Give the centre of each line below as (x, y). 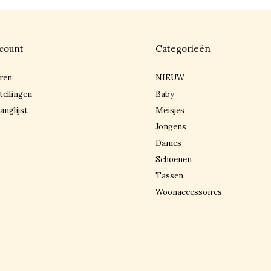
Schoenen (174, 159)
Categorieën (183, 49)
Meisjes (170, 110)
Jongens (171, 127)
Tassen (170, 176)
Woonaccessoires (189, 192)
